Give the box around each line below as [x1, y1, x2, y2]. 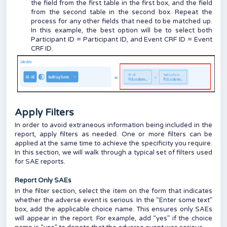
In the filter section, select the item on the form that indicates [15, 187, 212, 196]
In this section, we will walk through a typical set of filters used [15, 148, 212, 157]
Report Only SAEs [15, 176, 71, 185]
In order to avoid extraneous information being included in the [15, 121, 212, 130]
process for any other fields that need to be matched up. [31, 17, 212, 26]
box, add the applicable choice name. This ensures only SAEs [15, 205, 212, 214]
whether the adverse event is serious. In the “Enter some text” [15, 196, 212, 205]
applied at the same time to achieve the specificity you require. [15, 139, 212, 148]
